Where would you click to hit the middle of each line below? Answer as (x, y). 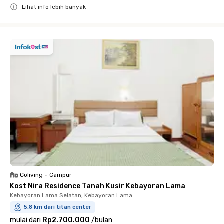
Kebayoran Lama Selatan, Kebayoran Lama (71, 195)
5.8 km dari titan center (58, 207)
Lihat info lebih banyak (54, 7)
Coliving (31, 175)
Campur (61, 175)
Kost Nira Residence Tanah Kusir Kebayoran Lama (98, 186)
